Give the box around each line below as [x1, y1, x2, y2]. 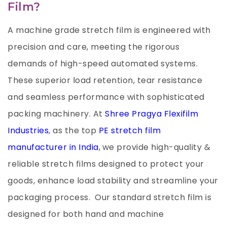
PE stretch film [98, 124, 161, 136]
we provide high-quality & [102, 141, 210, 153]
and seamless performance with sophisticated [8, 91, 205, 103]
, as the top [49, 124, 99, 136]
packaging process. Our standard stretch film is [8, 191, 211, 203]
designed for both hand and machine [8, 208, 164, 220]
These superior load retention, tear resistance [8, 74, 202, 86]
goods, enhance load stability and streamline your [8, 174, 218, 186]
